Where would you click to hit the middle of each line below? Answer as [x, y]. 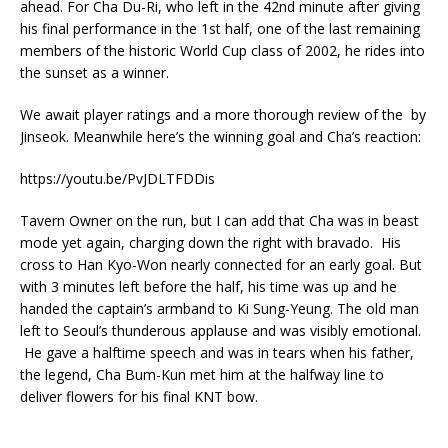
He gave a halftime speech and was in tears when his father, [217, 352]
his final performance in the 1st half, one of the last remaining [220, 28]
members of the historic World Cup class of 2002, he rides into [222, 50]
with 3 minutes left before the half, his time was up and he [208, 286]
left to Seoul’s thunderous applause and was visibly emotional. [220, 330]
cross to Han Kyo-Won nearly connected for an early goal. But [221, 264]
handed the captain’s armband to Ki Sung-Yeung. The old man [219, 308]
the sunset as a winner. [94, 72]
